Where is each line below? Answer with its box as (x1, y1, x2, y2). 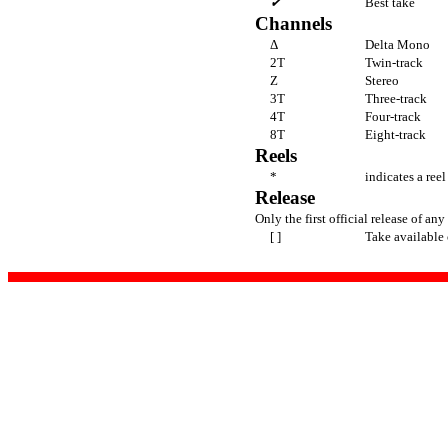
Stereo (365, 72, 399, 88)
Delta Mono (365, 36, 430, 52)
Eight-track (365, 126, 426, 142)
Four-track (365, 108, 421, 124)
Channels (255, 12, 332, 34)
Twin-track (365, 54, 423, 70)
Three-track (365, 90, 427, 106)
